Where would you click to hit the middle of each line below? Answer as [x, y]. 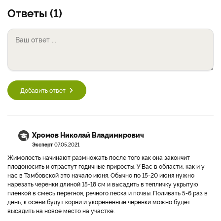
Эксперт [42, 144]
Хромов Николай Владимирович [88, 135]
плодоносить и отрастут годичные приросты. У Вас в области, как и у [106, 166]
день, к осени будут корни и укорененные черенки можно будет [99, 202]
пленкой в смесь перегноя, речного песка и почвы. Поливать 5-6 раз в [108, 193]
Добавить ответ [43, 90]
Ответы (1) [35, 12]
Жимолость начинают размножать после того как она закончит [99, 157]
